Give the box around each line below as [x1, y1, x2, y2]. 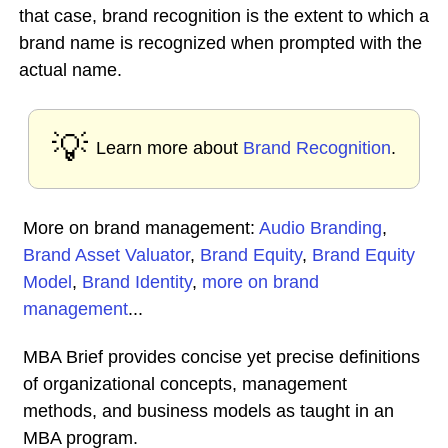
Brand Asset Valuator [23, 245, 190, 265]
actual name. [19, 60, 122, 80]
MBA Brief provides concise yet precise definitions [23, 347, 420, 367]
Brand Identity [82, 272, 192, 292]
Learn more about [96, 138, 243, 158]
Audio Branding [259, 218, 382, 238]
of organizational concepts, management [23, 374, 347, 394]
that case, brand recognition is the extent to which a [19, 6, 429, 26]
